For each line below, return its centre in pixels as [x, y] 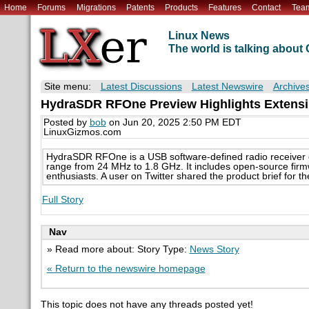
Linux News [199, 36]
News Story [214, 249]
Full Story [62, 199]
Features [225, 7]
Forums [52, 7]
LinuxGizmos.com [82, 132]
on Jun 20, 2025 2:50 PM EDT [173, 123]
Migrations [96, 7]
